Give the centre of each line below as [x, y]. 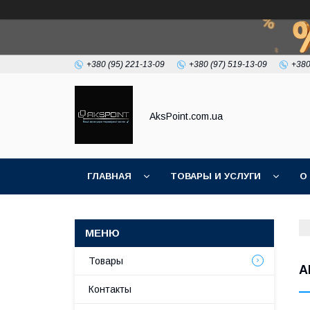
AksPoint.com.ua [186, 116]
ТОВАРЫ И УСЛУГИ [216, 176]
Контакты [110, 289]
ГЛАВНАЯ [109, 176]
